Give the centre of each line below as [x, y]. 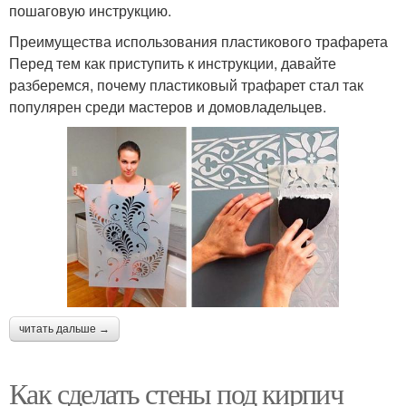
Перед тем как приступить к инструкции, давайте [173, 63]
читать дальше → [64, 329]
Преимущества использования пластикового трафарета [198, 41]
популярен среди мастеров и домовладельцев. [168, 106]
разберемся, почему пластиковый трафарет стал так [186, 84]
